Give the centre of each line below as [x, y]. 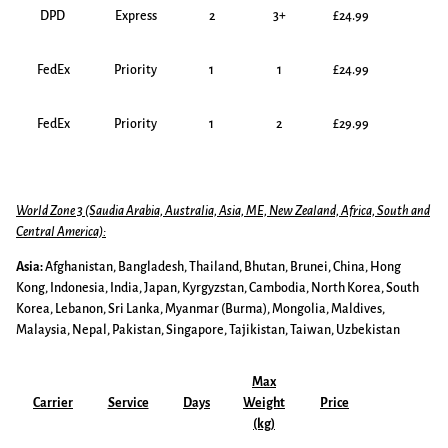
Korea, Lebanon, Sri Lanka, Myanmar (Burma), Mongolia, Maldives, [200, 309]
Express [135, 16]
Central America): [61, 232]
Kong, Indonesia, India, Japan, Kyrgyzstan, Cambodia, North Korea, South [217, 288]
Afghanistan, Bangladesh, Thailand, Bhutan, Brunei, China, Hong [222, 267]
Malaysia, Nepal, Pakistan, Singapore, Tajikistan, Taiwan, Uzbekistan [208, 330]
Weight [264, 403]
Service [128, 403]
